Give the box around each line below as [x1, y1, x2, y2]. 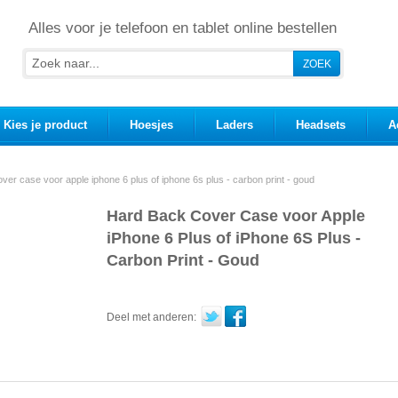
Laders [216, 118, 253, 131]
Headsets [296, 118, 346, 131]
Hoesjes [130, 118, 173, 131]
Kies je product [4, 118, 87, 131]
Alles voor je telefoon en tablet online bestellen [28, 20, 337, 36]
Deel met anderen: [107, 311, 196, 323]
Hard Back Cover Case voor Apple [107, 207, 365, 225]
